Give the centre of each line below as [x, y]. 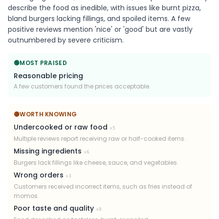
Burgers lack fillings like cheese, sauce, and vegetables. [96, 163]
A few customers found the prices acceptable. [82, 87]
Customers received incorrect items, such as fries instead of [103, 187]
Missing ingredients [48, 151]
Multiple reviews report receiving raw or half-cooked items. [100, 139]
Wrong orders [39, 175]
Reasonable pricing [48, 76]
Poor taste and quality [54, 208]
